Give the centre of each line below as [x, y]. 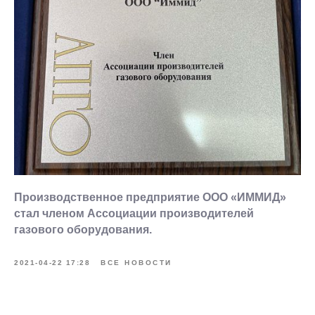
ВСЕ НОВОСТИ [136, 263]
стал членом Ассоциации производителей [134, 213]
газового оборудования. [84, 230]
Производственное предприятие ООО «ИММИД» [150, 197]
